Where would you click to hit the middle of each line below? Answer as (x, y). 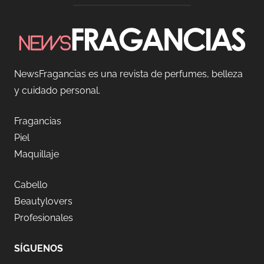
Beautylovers (43, 202)
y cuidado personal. (57, 91)
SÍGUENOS (39, 249)
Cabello (31, 185)
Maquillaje (37, 154)
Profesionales (44, 218)
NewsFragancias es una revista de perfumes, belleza (128, 74)
